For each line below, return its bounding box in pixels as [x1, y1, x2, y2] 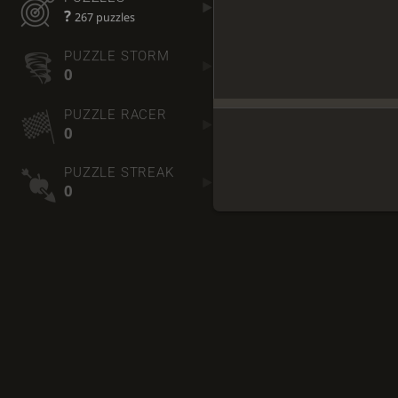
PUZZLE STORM [64, 47, 170, 64]
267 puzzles [75, 10, 136, 26]
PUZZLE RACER [64, 106, 167, 123]
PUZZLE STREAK [64, 164, 174, 181]
